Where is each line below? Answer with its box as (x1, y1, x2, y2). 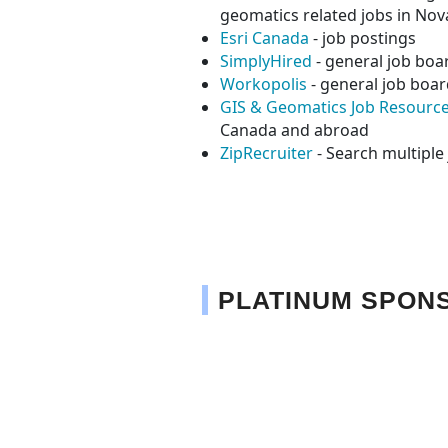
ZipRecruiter (220, 141, 313, 164)
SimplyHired (220, 49, 312, 72)
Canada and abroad (220, 118, 369, 141)
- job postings (309, 26, 416, 49)
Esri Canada (220, 26, 309, 49)
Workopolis (220, 72, 307, 95)
